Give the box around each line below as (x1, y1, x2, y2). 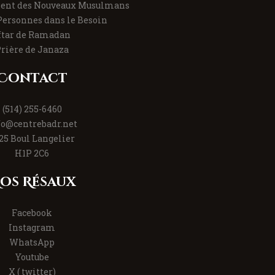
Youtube (15, 250, 49, 263)
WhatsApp (9, 236, 55, 248)
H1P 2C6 (15, 147, 49, 159)
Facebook (12, 206, 52, 219)
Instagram (9, 221, 55, 233)
